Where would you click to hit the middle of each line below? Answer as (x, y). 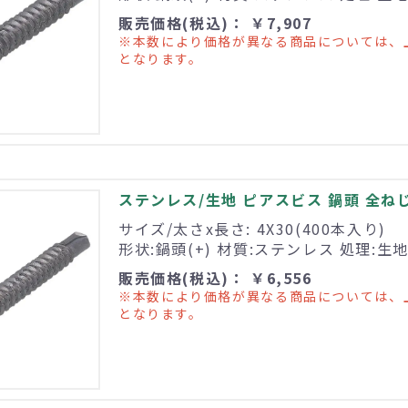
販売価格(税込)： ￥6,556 (215, 278)
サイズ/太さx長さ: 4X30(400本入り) (252, 229)
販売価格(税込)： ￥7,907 (215, 23)
